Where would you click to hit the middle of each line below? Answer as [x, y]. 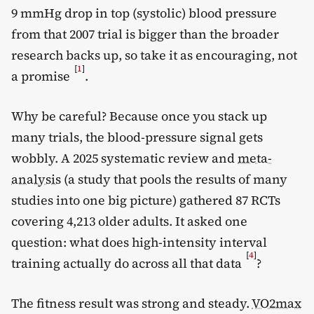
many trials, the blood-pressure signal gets [137, 137]
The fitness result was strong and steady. [131, 303]
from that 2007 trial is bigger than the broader [145, 34]
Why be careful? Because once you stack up [139, 116]
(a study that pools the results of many [174, 179]
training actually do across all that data [128, 263]
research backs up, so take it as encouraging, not [154, 55]
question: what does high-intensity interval [139, 242]
